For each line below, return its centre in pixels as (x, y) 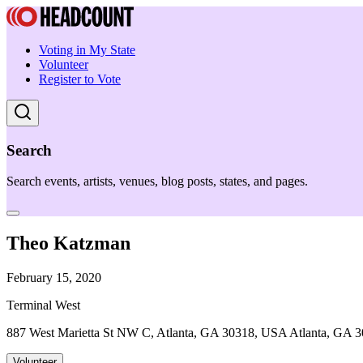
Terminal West (43, 305)
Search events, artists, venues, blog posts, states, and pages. (157, 181)
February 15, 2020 (54, 278)
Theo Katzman (68, 243)
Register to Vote (80, 79)
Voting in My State (87, 50)
